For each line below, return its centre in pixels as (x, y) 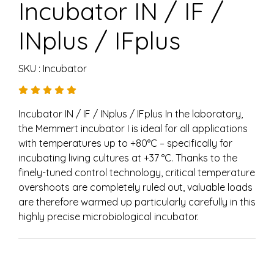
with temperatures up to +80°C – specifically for (125, 143)
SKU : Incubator (53, 68)
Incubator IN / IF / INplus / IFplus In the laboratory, (131, 114)
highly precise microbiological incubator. (109, 217)
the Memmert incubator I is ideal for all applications (133, 128)
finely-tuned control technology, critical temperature (137, 172)
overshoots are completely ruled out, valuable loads (135, 187)
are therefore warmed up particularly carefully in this (137, 202)
